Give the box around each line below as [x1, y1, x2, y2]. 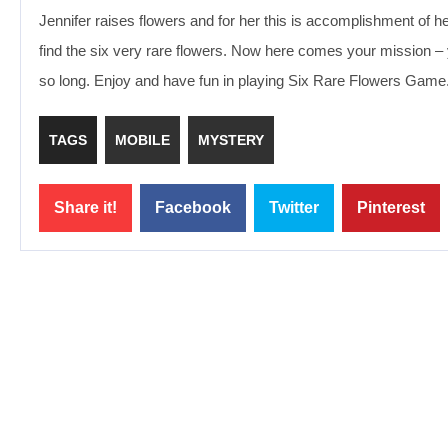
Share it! [54, 199, 117, 216]
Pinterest [357, 199, 425, 216]
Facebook [155, 199, 231, 216]
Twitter [269, 199, 319, 216]
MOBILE [115, 132, 170, 148]
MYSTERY [198, 132, 264, 148]
